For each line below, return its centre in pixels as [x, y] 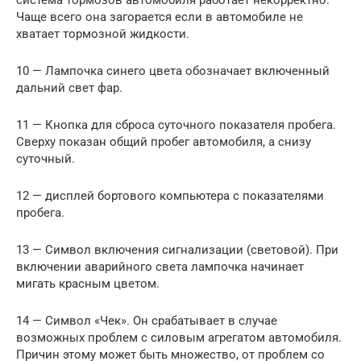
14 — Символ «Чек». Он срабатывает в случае [147, 320]
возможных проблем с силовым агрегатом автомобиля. [179, 337]
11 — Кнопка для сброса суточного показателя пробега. [176, 124]
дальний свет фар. [69, 87]
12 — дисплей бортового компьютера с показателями [170, 195]
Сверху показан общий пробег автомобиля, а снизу [164, 141]
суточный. [46, 158]
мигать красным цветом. [88, 283]
